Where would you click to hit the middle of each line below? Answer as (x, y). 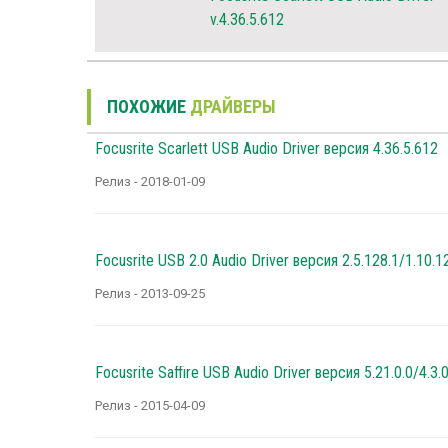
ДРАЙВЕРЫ (233, 107)
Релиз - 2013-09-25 (150, 294)
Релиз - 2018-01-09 (150, 182)
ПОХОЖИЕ (148, 107)
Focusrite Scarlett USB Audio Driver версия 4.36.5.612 (266, 149)
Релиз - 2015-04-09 (150, 406)
